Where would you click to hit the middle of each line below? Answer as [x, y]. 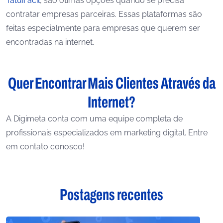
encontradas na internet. [50, 42]
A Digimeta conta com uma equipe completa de [94, 119]
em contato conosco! [45, 147]
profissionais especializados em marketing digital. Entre [107, 133]
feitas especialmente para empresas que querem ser [103, 28]
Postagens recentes [111, 195]
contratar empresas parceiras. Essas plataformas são [104, 14]
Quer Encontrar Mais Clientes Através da [111, 83]
